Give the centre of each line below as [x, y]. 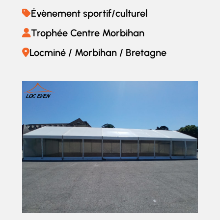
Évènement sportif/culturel [89, 13]
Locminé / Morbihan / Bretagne [98, 52]
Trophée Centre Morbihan [87, 33]
